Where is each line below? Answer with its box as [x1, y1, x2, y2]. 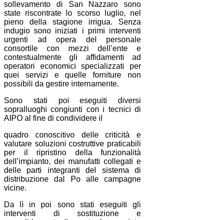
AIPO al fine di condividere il [4, 113, 103, 122]
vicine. [4, 183, 27, 192]
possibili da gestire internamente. [4, 79, 119, 88]
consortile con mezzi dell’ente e [4, 44, 141, 53]
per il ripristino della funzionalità [4, 148, 141, 157]
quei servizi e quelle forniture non [4, 70, 141, 79]
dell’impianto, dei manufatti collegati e [4, 157, 141, 165]
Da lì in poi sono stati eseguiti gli [4, 200, 141, 209]
